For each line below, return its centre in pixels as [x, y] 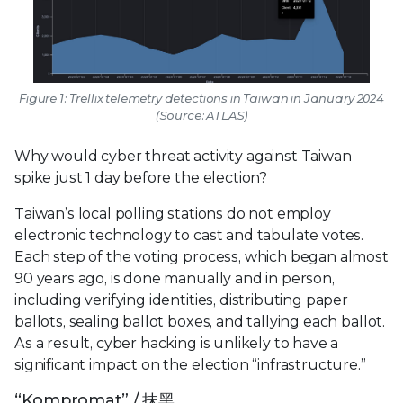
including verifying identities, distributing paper [181, 300]
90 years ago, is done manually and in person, [175, 278]
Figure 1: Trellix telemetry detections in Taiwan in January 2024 [201, 98]
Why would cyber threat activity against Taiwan [183, 156]
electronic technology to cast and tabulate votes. [189, 235]
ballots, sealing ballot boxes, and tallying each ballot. [200, 321]
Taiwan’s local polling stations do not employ [173, 213]
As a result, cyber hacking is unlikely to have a [177, 343]
